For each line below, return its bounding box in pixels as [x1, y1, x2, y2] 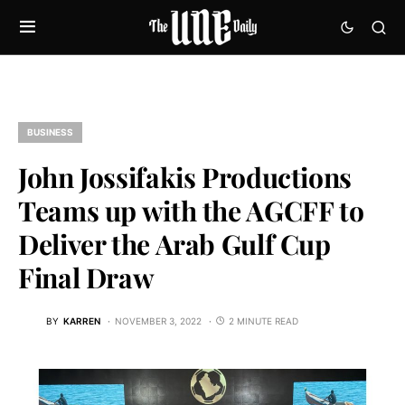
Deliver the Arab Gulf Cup [18, 226, 331, 262]
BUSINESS [27, 127, 73, 137]
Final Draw [18, 259, 155, 296]
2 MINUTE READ [229, 315, 298, 326]
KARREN [63, 315, 100, 326]
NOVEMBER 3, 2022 [115, 315, 202, 326]
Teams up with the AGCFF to [18, 193, 364, 229]
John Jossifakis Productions [18, 159, 352, 195]
